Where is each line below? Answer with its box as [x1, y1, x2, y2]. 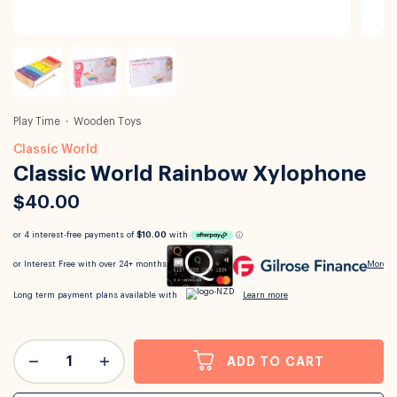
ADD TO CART [226, 354, 325, 368]
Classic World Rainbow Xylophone [13, 163, 366, 184]
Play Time [13, 116, 60, 127]
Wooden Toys [74, 116, 141, 127]
